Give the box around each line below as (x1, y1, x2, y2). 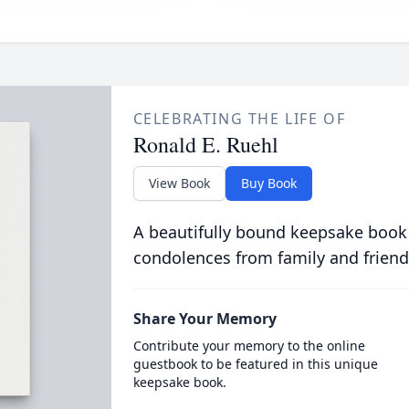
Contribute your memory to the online (132, 337, 365, 354)
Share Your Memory (132, 309, 277, 329)
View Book (148, 174, 210, 192)
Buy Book (240, 174, 297, 192)
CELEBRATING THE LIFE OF (132, 109, 346, 129)
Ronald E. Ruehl (132, 130, 278, 159)
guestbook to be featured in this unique (132, 355, 378, 372)
